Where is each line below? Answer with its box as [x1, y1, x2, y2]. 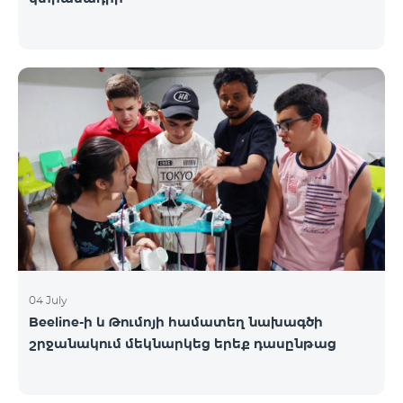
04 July [29, 293, 67, 308]
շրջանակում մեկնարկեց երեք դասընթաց [29, 336, 336, 353]
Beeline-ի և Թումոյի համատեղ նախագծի [29, 314, 323, 331]
